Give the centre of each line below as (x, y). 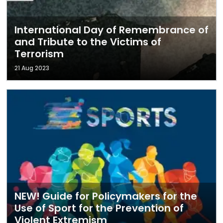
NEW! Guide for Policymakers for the (106, 196)
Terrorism (39, 54)
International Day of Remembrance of (111, 30)
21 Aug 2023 (32, 68)
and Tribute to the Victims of (88, 42)
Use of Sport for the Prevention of (99, 208)
